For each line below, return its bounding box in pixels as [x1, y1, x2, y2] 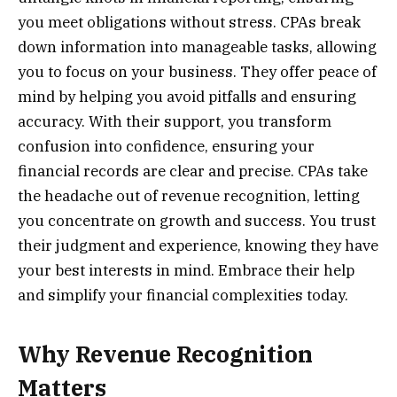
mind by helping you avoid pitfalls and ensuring [18, 86, 356, 106]
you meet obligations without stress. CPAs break [18, 12, 361, 32]
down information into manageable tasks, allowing [18, 36, 377, 57]
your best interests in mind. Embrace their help [18, 260, 354, 280]
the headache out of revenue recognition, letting [18, 185, 360, 206]
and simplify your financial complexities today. [18, 284, 348, 305]
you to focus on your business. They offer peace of [18, 61, 377, 82]
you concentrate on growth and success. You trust [18, 210, 376, 230]
